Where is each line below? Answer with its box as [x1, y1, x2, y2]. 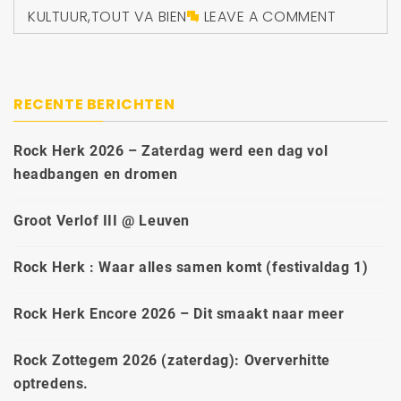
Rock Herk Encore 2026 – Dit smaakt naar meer [13, 305, 345, 323]
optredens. [13, 375, 89, 393]
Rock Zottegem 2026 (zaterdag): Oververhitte [13, 352, 330, 370]
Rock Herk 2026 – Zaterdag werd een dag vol [13, 142, 328, 160]
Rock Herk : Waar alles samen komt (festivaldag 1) [13, 259, 369, 277]
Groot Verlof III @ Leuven [13, 212, 190, 230]
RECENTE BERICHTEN [13, 94, 175, 115]
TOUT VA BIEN [90, 6, 188, 28]
